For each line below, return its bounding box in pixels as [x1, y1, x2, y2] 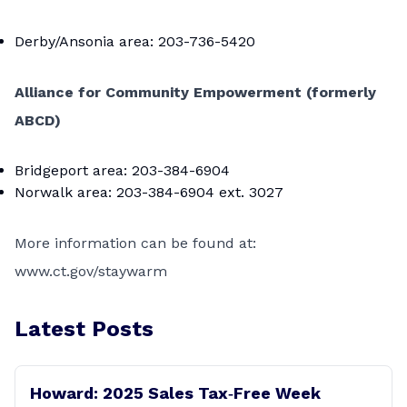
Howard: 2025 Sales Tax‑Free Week [30, 383, 321, 402]
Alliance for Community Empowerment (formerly [15, 84, 376, 101]
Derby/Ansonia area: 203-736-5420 [15, 33, 255, 50]
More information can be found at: [15, 234, 256, 252]
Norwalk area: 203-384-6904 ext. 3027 [15, 184, 283, 201]
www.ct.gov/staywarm [15, 263, 167, 280]
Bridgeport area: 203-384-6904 [15, 162, 230, 179]
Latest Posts [15, 316, 154, 342]
